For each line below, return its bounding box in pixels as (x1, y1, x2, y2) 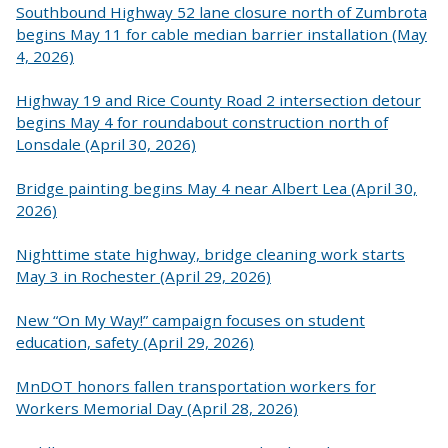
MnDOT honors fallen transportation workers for (16, 376, 376, 397)
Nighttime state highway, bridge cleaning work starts (16, 243, 405, 264)
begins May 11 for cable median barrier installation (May (16, 23, 427, 44)
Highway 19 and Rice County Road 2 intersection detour (16, 89, 421, 110)
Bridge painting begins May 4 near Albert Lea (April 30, (16, 177, 417, 198)
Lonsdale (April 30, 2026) (16, 133, 196, 154)
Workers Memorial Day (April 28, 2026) (16, 398, 298, 419)
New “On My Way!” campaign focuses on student (16, 309, 365, 330)
